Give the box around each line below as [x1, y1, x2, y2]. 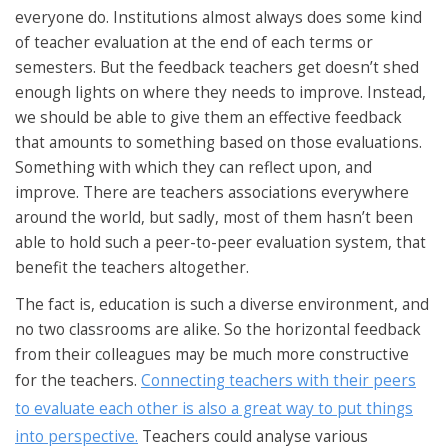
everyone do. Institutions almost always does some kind [15, 6, 422, 28]
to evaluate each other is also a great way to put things [15, 398, 413, 420]
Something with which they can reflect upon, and [15, 156, 372, 178]
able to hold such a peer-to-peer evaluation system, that [15, 231, 426, 253]
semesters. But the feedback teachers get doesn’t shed [15, 56, 419, 78]
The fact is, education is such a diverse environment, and [15, 294, 429, 316]
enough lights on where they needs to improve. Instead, [15, 81, 426, 103]
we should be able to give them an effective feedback [15, 106, 402, 128]
